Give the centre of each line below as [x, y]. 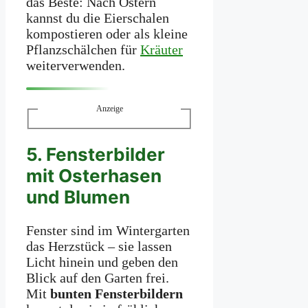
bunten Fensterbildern [117, 293]
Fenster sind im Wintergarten [108, 230]
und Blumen [78, 197]
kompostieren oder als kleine [107, 34]
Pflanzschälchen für [83, 50]
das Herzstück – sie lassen [99, 246]
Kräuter [162, 50]
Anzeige [109, 109]
